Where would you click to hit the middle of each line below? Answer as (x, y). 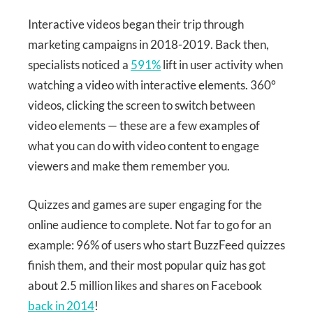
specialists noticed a (79, 65)
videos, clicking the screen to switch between (141, 105)
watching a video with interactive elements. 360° (152, 85)
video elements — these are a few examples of (144, 126)
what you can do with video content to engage (144, 146)
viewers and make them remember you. (129, 166)
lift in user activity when (222, 65)
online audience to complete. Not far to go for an (150, 224)
